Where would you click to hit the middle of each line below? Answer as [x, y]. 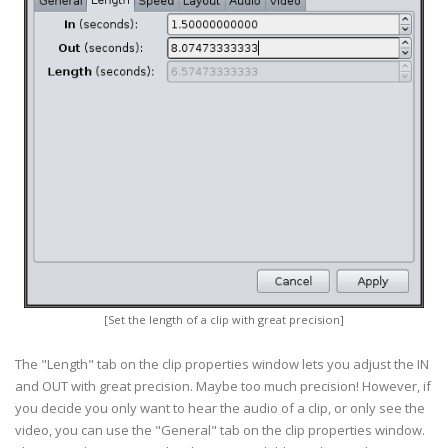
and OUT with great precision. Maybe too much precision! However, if [223, 386]
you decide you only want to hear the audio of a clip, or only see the [220, 408]
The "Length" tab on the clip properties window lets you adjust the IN [222, 364]
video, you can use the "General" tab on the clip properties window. [220, 430]
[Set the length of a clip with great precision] [224, 319]
